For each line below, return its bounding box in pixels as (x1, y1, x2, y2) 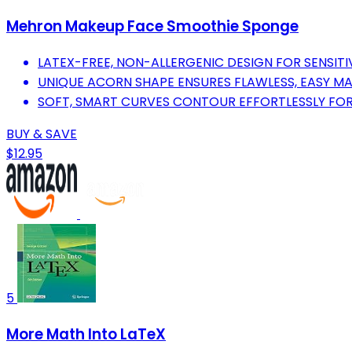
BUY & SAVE (6, 125, 77, 144)
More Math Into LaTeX (6, 323, 166, 345)
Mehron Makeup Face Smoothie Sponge (6, 16, 299, 38)
